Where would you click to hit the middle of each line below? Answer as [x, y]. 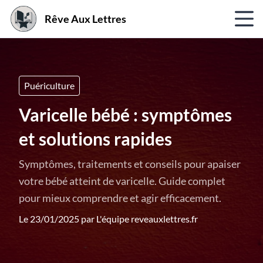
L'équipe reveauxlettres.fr [147, 219]
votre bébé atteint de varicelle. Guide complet [122, 181]
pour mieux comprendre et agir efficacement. [120, 198]
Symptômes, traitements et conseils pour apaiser [130, 164]
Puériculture [49, 85]
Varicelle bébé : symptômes [125, 114]
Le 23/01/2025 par [58, 219]
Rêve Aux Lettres [85, 18]
